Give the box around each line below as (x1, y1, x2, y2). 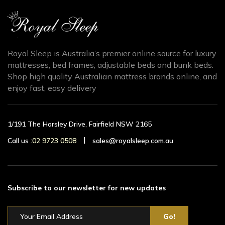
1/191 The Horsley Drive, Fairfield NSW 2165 (8, 119, 152, 129)
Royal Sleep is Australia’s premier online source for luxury (8, 48, 216, 58)
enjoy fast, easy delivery (8, 82, 96, 93)
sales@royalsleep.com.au (92, 136, 173, 145)
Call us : (8, 136, 32, 145)
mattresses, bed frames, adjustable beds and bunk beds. (8, 59, 213, 70)
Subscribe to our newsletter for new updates (8, 183, 166, 192)
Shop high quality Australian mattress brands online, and (8, 71, 217, 81)
